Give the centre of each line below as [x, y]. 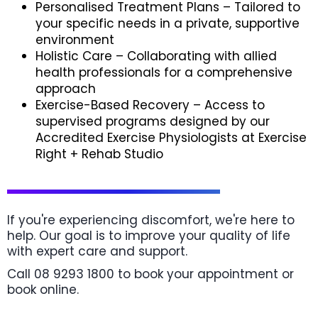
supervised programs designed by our [153, 121]
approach [66, 89]
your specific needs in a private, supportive [168, 23]
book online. [43, 290]
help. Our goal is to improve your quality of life [149, 236]
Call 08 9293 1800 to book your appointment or [150, 274]
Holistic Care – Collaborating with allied [156, 56]
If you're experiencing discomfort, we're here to [151, 220]
